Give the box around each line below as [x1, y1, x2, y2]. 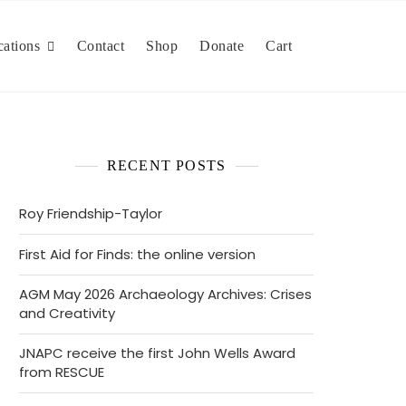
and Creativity [19, 304, 115, 323]
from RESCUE [19, 362, 104, 382]
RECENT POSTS [106, 158, 227, 173]
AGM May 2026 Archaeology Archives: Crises [19, 285, 312, 304]
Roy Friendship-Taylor [19, 204, 162, 223]
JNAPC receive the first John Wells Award [19, 343, 295, 362]
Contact [76, 38, 124, 53]
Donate [199, 38, 244, 53]
